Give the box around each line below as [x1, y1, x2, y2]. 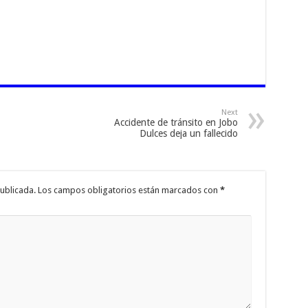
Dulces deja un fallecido [139, 127, 238, 139]
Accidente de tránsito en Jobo [113, 116, 238, 128]
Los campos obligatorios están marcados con [37, 184, 220, 195]
